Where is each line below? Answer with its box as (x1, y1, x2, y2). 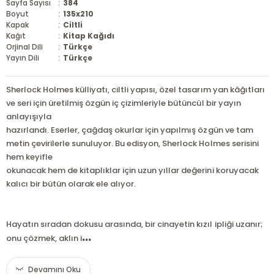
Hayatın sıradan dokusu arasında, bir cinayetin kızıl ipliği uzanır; (6, 218, 263, 230)
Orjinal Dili (6, 42, 43, 52)
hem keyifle (6, 151, 53, 163)
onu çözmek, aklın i (6, 232, 83, 244)
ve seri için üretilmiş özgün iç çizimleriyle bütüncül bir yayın (6, 97, 241, 109)
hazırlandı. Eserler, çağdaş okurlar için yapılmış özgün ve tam (6, 124, 253, 136)
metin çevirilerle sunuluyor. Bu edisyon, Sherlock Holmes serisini (6, 138, 259, 149)
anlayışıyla (6, 111, 52, 122)
